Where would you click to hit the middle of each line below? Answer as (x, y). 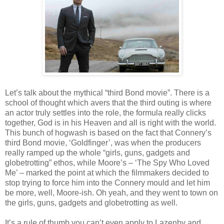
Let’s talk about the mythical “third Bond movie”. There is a (107, 92)
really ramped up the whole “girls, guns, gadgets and (97, 152)
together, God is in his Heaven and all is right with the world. (110, 122)
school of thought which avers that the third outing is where (108, 102)
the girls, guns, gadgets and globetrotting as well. (91, 202)
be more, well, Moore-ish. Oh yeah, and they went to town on (111, 192)
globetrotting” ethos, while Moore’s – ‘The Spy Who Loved (107, 162)
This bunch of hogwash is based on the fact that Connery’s (108, 132)
